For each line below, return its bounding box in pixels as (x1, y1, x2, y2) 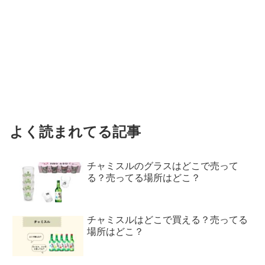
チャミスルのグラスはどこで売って (87, 161, 239, 172)
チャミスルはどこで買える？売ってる (87, 215, 248, 225)
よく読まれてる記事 (9, 124, 141, 140)
